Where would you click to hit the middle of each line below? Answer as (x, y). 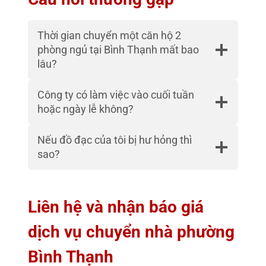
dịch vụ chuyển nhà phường (131, 232)
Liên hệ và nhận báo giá (116, 207)
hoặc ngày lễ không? (85, 109)
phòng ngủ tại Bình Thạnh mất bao (118, 49)
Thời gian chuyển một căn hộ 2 (109, 35)
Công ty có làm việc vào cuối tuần (116, 94)
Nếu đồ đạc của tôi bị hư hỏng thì (115, 140)
